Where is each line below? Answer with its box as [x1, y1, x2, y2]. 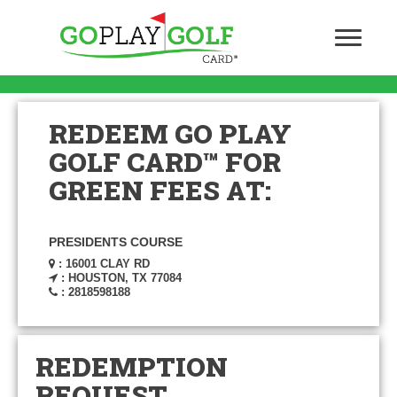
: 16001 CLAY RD [55, 257, 150, 270]
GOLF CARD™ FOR [49, 144, 281, 179]
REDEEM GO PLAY [49, 116, 292, 151]
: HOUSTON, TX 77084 [58, 271, 182, 284]
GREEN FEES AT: [49, 173, 271, 207]
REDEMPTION [35, 349, 228, 384]
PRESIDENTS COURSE [49, 235, 183, 249]
